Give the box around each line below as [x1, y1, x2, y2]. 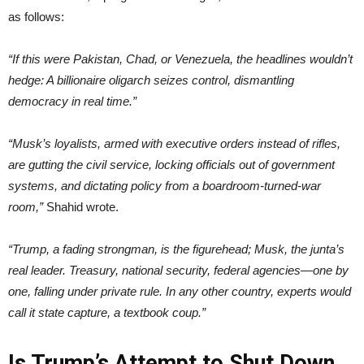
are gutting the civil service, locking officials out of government [8, 157, 335, 171]
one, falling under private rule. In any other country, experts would [8, 284, 351, 298]
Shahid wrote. [43, 199, 119, 214]
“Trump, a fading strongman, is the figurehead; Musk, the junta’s [8, 241, 344, 256]
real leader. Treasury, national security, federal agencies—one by [8, 262, 349, 277]
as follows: [8, 9, 64, 24]
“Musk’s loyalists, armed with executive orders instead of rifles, [8, 136, 340, 150]
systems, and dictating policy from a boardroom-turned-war [8, 178, 321, 193]
